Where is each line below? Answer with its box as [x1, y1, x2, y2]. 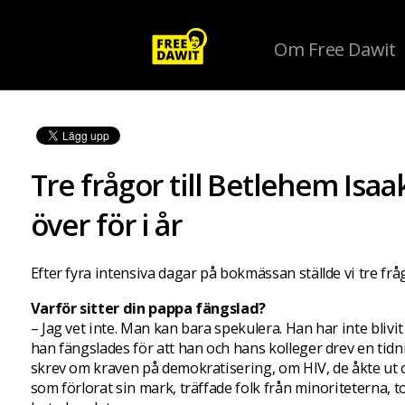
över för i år [30, 203, 182, 244]
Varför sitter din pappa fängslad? [30, 297, 267, 318]
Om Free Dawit [274, 37, 396, 61]
